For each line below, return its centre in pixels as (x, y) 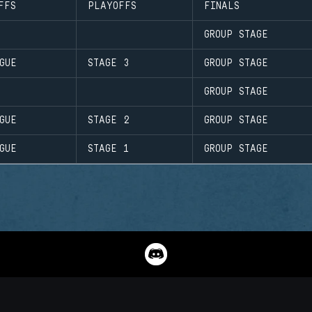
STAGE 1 (109, 149)
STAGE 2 (109, 120)
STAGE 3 (109, 63)
